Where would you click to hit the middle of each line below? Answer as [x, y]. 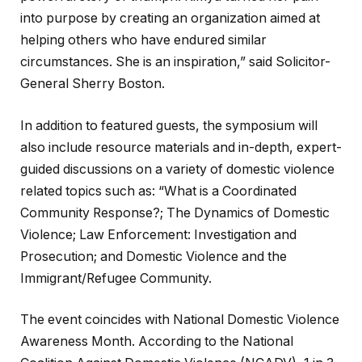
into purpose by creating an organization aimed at [170, 19]
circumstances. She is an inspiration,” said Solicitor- [175, 62]
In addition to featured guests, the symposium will [169, 125]
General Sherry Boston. [93, 84]
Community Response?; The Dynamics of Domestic [175, 213]
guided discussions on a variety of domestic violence [177, 169]
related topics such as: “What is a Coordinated [158, 191]
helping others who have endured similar [143, 40]
